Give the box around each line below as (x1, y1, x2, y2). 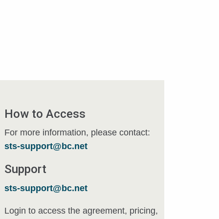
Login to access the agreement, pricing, (4, 206, 158, 216)
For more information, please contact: (4, 128, 150, 137)
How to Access (4, 107, 86, 121)
